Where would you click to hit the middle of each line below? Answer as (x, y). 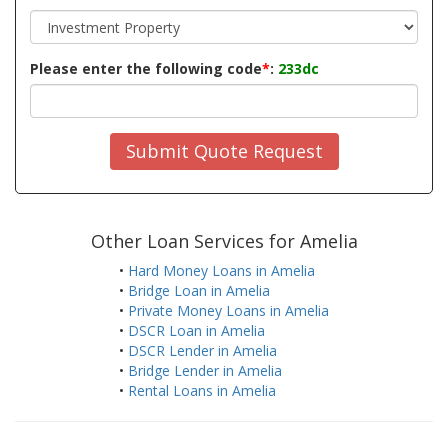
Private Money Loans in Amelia (228, 311)
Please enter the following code (146, 68)
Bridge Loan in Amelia (199, 291)
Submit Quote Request (224, 151)
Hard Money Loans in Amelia (221, 271)
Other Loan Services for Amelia (224, 241)
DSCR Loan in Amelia (196, 331)
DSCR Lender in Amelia (202, 351)
